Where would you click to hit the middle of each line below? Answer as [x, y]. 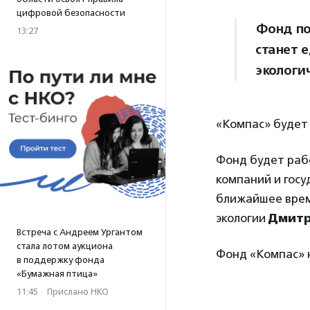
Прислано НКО [78, 292]
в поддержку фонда [61, 260]
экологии [242, 218]
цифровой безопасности [71, 13]
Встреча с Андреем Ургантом [80, 232]
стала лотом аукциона [65, 246]
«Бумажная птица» [57, 274]
